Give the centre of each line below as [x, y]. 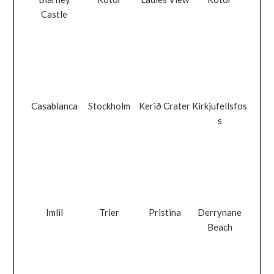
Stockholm [109, 106]
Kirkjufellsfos [220, 106]
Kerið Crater [165, 106]
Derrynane [220, 213]
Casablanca [54, 106]
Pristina [165, 213]
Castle [54, 14]
